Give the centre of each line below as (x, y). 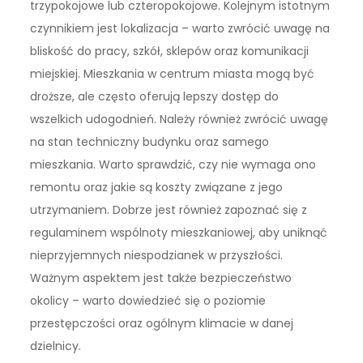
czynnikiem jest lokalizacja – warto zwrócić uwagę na (180, 29)
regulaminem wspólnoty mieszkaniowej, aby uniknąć (179, 233)
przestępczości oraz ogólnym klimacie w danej (162, 324)
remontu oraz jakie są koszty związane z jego (157, 188)
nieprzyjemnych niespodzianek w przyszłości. (157, 256)
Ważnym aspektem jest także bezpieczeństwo (161, 278)
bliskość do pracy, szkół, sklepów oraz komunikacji (170, 51)
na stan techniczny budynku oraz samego (150, 142)
